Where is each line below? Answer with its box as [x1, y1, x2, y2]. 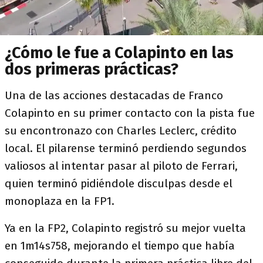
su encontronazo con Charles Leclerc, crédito [5, 124, 237, 138]
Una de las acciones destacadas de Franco [5, 89, 223, 103]
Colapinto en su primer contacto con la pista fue [5, 106, 255, 120]
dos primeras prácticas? [5, 60, 178, 79]
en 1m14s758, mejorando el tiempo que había [5, 239, 235, 253]
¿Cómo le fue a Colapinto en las [5, 43, 234, 63]
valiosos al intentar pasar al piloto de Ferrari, [5, 159, 238, 173]
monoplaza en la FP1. [5, 194, 114, 208]
